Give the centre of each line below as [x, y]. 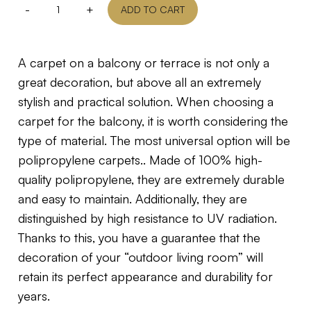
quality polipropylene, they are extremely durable [151, 179]
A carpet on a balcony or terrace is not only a [144, 62]
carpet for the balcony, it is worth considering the [153, 120]
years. [34, 295]
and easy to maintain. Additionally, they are [133, 198]
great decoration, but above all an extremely [140, 82]
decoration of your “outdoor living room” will [141, 257]
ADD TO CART [152, 9]
